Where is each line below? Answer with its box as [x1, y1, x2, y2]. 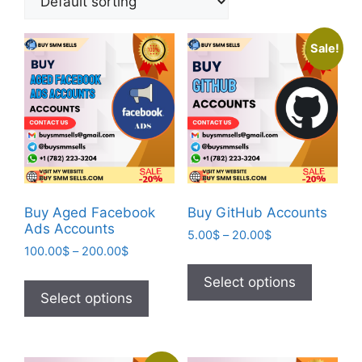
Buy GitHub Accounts [187, 204, 327, 221]
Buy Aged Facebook [24, 204, 155, 221]
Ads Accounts [24, 220, 115, 237]
